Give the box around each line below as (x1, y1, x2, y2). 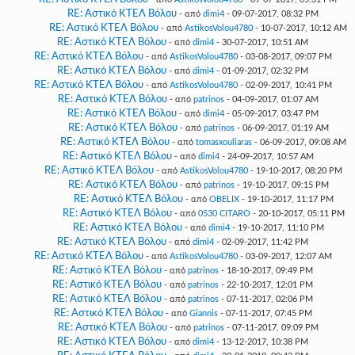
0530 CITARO (197, 209, 250, 218)
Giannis (189, 309, 218, 318)
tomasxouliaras (196, 138, 252, 147)
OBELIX (208, 195, 239, 204)
